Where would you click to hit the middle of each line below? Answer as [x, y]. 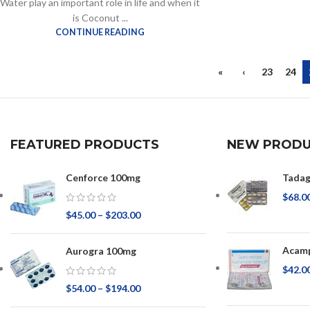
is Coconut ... [100, 17]
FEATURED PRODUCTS [85, 144]
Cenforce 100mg [103, 177]
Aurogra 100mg [101, 250]
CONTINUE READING [100, 32]
